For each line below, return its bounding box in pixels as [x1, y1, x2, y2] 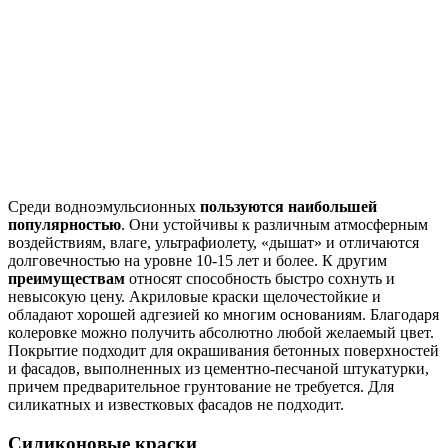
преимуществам [8, 269, 125, 287]
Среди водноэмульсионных [8, 197, 200, 215]
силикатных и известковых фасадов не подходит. [8, 395, 344, 413]
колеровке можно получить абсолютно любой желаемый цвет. [8, 323, 434, 341]
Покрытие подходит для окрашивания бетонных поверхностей [8, 341, 439, 359]
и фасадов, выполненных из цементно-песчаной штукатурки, [8, 359, 429, 377]
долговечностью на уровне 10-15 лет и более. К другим [8, 251, 387, 269]
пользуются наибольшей [200, 197, 377, 215]
